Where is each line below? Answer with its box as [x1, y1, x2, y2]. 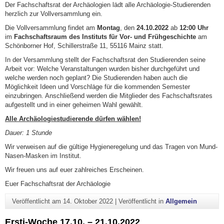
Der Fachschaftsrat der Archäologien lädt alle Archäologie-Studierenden [5, 1, 210, 9]
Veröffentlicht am [11, 197, 63, 205]
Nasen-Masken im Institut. [5, 152, 81, 160]
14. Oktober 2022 [62, 197, 113, 205]
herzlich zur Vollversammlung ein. [5, 10, 102, 18]
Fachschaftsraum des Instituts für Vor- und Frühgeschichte [14, 33, 196, 41]
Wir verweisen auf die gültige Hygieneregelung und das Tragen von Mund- [5, 143, 217, 151]
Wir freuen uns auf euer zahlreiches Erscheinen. [5, 166, 144, 174]
